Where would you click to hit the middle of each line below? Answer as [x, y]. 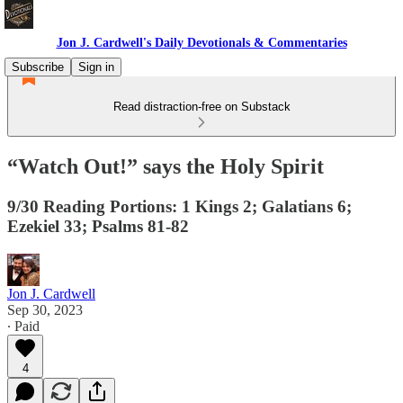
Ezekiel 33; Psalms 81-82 [98, 226]
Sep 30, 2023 [45, 309]
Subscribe [38, 67]
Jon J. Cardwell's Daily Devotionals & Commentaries [201, 43]
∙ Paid [23, 326]
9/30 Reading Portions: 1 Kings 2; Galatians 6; [179, 206]
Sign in [96, 67]
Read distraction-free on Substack [201, 107]
